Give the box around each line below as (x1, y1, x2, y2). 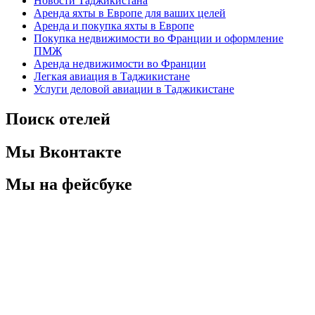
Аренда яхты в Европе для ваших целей (34, 6, 226, 19)
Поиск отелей (6, 109, 110, 128)
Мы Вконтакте (6, 142, 122, 161)
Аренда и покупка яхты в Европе (34, 19, 194, 32)
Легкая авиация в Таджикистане (34, 70, 190, 82)
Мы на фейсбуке (6, 175, 132, 194)
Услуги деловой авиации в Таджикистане (34, 82, 234, 95)
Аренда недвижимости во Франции (34, 57, 206, 70)
